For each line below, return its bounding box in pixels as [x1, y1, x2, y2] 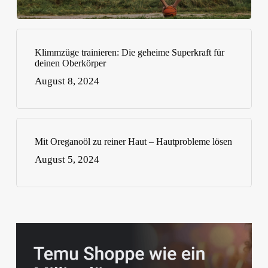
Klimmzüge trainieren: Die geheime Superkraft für [34, 47, 224, 57]
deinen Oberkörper [34, 57, 106, 68]
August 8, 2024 [34, 75, 99, 87]
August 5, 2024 [34, 153, 99, 165]
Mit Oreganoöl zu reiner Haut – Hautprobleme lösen [34, 136, 232, 147]
